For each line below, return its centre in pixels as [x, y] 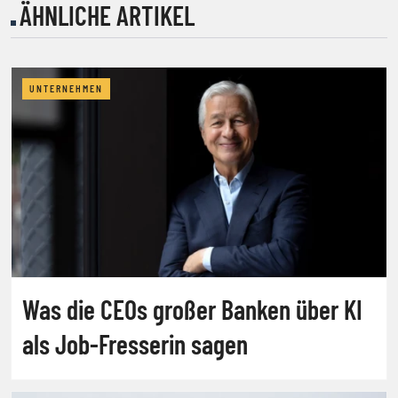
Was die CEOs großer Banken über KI [192, 310]
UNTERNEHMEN [66, 89]
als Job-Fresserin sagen [135, 344]
